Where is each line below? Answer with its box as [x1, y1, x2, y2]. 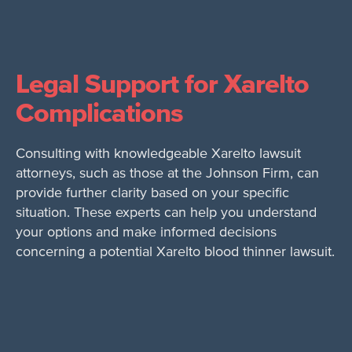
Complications [16, 101, 182, 127]
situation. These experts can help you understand [16, 206, 317, 220]
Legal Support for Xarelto [16, 71, 309, 98]
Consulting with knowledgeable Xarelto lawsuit [16, 147, 301, 161]
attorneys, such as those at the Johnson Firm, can [16, 167, 319, 181]
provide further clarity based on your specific [16, 186, 289, 200]
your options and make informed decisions [16, 225, 277, 240]
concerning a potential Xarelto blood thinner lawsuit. [16, 245, 335, 259]
